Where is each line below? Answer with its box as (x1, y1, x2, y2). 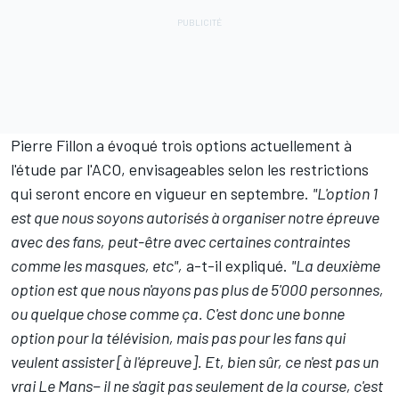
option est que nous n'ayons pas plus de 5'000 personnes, (11, 279, 384, 299)
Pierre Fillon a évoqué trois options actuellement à (11, 134, 352, 155)
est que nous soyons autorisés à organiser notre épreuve (11, 207, 379, 227)
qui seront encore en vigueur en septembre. (11, 183, 313, 203)
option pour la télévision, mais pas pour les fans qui (11, 327, 346, 347)
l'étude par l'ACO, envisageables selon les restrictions (11, 159, 369, 179)
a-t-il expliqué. (183, 255, 291, 275)
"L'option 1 (313, 183, 378, 203)
